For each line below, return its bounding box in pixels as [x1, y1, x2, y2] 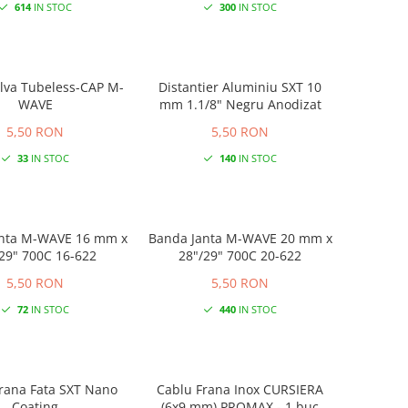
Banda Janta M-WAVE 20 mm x [148, 229, 332, 247]
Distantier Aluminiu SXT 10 [158, 77, 321, 96]
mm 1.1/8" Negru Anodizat [158, 95, 321, 113]
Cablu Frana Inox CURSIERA [157, 380, 263, 398]
